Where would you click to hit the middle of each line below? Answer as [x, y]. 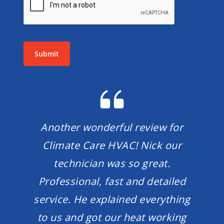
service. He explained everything [112, 199]
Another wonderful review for [112, 127]
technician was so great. [112, 163]
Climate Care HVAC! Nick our [112, 145]
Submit [46, 53]
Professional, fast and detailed [112, 181]
